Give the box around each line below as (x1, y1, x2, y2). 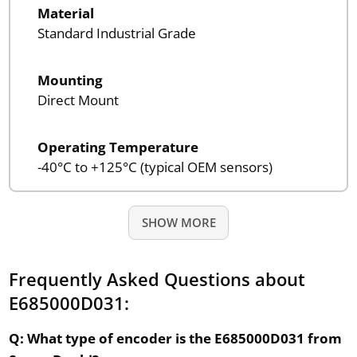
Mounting (37, 70, 103, 89)
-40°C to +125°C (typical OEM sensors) (37, 157, 273, 176)
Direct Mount (37, 90, 119, 109)
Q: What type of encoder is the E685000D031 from (8, 328, 342, 347)
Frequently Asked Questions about (8, 266, 305, 291)
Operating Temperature (37, 137, 198, 156)
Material (37, 3, 94, 22)
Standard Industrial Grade (37, 23, 196, 42)
